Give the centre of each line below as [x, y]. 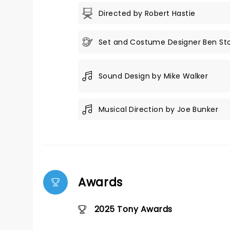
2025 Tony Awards [133, 209]
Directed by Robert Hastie [147, 13]
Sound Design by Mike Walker [154, 76]
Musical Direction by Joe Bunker [159, 109]
